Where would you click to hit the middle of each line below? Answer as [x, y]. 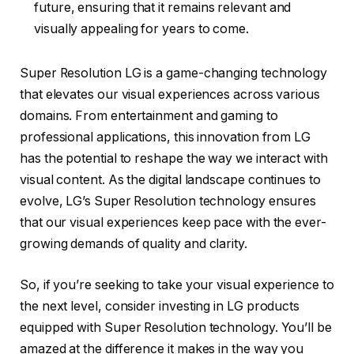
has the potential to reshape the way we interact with [174, 159]
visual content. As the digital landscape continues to [170, 180]
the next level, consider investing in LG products [160, 306]
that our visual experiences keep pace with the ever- [173, 223]
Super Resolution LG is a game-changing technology [174, 73]
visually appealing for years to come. [142, 29]
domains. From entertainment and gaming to [149, 116]
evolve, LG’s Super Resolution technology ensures [168, 201]
